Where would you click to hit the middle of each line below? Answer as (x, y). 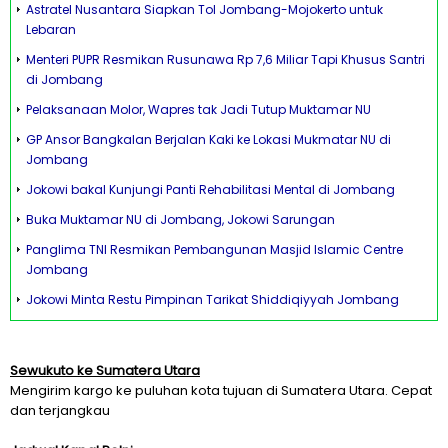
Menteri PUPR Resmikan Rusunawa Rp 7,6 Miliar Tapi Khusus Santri (225, 59)
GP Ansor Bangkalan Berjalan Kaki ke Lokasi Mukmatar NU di (208, 139)
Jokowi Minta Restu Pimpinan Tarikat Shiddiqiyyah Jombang (212, 299)
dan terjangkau (60, 410)
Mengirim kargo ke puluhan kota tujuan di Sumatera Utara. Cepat (221, 390)
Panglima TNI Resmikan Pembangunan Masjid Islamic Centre (214, 249)
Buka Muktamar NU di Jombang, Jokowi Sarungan (180, 219)
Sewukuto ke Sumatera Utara (105, 370)
